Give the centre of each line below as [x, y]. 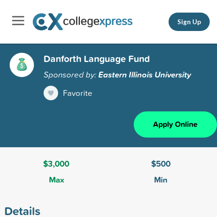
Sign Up [189, 22]
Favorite [78, 93]
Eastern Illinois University [145, 74]
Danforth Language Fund [97, 58]
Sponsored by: [71, 74]
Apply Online [175, 124]
